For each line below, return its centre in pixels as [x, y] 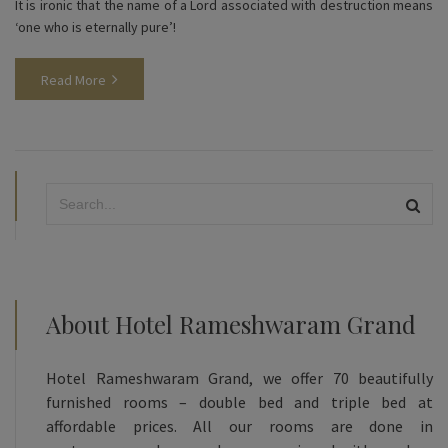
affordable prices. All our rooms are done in [239, 425]
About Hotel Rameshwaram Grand [231, 323]
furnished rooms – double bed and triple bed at [239, 401]
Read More [73, 79]
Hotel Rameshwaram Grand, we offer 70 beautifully [239, 377]
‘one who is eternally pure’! [95, 26]
